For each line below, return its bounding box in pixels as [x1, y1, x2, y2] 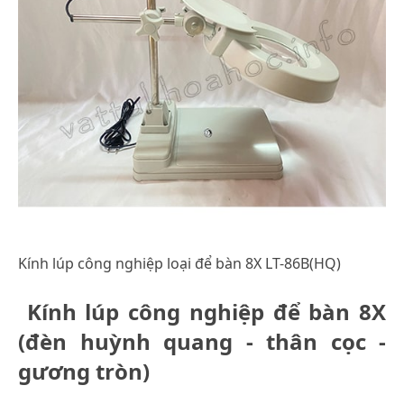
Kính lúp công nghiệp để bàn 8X [18, 296, 386, 326]
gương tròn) [18, 355, 150, 386]
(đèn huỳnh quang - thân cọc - [18, 326, 386, 356]
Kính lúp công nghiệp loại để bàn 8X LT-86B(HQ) [18, 252, 341, 273]
